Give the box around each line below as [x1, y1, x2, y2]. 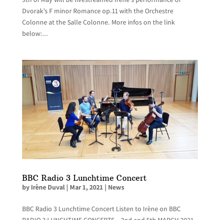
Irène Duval [30, 182, 65, 192]
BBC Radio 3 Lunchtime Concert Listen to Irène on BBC [22, 204, 181, 213]
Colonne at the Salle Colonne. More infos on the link [22, 17, 175, 27]
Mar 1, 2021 [69, 182, 103, 192]
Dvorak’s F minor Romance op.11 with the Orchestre [22, 6, 173, 15]
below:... [22, 28, 48, 38]
